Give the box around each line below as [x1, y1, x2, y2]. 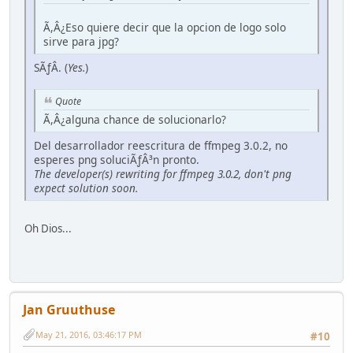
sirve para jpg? [43, 33, 119, 49]
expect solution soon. [34, 180, 138, 195]
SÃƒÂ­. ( [34, 59, 68, 75]
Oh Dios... [24, 221, 72, 236]
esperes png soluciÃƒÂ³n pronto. [34, 151, 199, 167]
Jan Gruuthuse [23, 300, 115, 318]
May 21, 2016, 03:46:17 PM [35, 328, 142, 340]
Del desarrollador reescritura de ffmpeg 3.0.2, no [34, 137, 288, 153]
